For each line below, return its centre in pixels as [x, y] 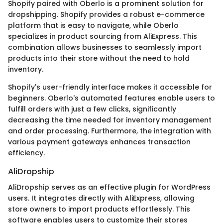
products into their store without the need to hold [99, 58]
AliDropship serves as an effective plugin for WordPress [109, 187]
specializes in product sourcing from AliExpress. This [103, 37]
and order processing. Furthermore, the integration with [110, 131]
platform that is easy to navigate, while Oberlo [93, 26]
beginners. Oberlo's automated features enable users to [111, 98]
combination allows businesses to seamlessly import [105, 48]
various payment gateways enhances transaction [99, 142]
